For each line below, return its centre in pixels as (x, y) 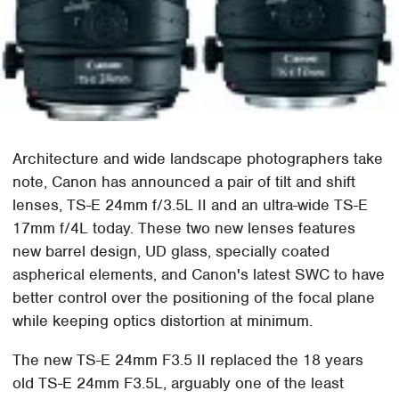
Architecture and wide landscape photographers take (198, 158)
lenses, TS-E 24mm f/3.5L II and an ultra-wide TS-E (191, 204)
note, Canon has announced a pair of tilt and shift (184, 181)
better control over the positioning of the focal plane (194, 297)
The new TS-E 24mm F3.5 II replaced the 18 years (188, 359)
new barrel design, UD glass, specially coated (171, 251)
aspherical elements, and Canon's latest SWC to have (199, 274)
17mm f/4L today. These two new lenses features (184, 228)
